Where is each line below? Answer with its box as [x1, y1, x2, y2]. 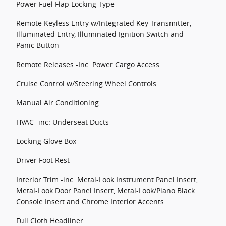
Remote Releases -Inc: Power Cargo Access [16, 60, 159, 69]
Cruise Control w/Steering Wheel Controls [16, 79, 156, 88]
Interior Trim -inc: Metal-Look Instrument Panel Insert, [16, 175, 198, 184]
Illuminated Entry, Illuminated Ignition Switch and [16, 29, 184, 39]
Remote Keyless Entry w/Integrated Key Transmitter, [16, 18, 191, 28]
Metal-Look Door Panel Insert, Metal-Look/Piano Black [16, 186, 195, 195]
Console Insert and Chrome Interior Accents [16, 197, 164, 206]
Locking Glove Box [16, 136, 76, 146]
